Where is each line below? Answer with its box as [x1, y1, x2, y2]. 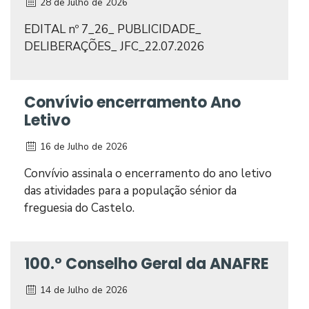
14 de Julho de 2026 [37, 283, 128, 297]
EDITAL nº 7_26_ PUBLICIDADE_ [24, 21, 201, 37]
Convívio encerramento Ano [24, 92, 241, 113]
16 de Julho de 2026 [37, 140, 128, 153]
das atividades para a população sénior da [24, 183, 237, 199]
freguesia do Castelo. [24, 200, 134, 216]
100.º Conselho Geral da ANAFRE [24, 253, 269, 275]
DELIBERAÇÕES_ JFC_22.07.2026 [24, 39, 204, 54]
